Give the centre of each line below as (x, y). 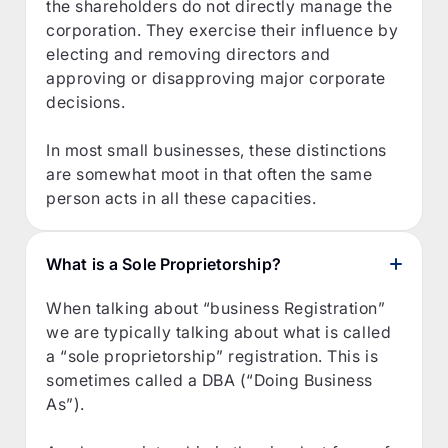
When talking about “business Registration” (216, 307)
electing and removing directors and (188, 53)
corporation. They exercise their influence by (222, 29)
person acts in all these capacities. (181, 197)
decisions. (86, 101)
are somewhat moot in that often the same (209, 173)
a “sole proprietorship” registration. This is (212, 355)
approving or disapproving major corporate (216, 77)
